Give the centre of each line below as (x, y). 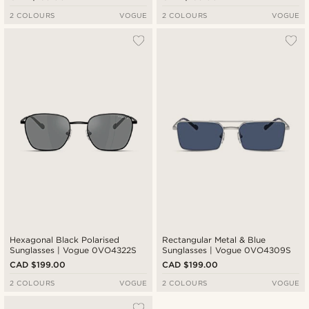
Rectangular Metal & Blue (214, 240)
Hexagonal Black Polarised (65, 240)
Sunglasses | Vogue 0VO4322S (73, 250)
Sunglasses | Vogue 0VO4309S (227, 250)
